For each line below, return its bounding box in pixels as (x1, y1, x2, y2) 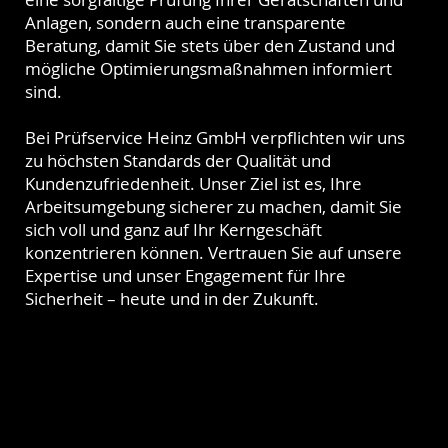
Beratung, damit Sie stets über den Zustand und (25, 33, 396, 57)
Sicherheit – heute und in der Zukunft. (25, 286, 320, 310)
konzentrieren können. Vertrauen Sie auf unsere (25, 240, 403, 264)
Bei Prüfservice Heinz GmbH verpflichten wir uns (25, 125, 406, 149)
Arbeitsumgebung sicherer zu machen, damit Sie (25, 194, 403, 218)
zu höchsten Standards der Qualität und (25, 148, 332, 172)
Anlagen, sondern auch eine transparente (25, 10, 347, 34)
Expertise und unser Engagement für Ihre (25, 263, 347, 287)
